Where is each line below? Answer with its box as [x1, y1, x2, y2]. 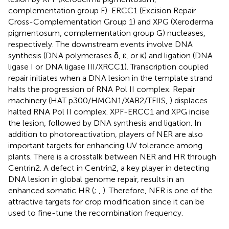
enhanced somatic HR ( [8, 185, 94, 195]
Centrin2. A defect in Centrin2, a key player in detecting [8, 163, 209, 173]
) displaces [170, 95, 208, 105]
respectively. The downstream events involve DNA [8, 39, 193, 49]
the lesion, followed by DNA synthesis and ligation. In [8, 118, 201, 128]
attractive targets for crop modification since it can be [8, 196, 204, 207]
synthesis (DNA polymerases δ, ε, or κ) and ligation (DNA [8, 50, 213, 60]
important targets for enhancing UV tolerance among [8, 140, 202, 150]
